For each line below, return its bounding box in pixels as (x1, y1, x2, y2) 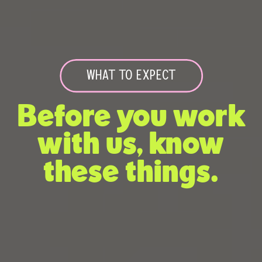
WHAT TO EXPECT (87, 68, 176, 83)
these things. (43, 157, 219, 188)
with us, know (37, 129, 225, 161)
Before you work (17, 101, 245, 133)
